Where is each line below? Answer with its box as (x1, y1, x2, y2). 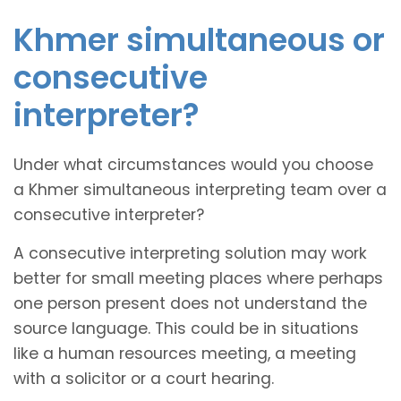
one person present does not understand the (13, 292, 367, 314)
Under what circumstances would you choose (13, 153, 373, 175)
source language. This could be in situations (13, 317, 359, 339)
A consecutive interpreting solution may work (13, 242, 367, 264)
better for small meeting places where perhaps (13, 267, 383, 289)
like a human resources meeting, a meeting (13, 342, 356, 364)
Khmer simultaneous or (13, 17, 385, 62)
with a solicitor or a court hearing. (13, 367, 274, 389)
